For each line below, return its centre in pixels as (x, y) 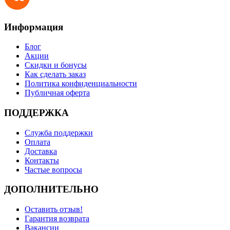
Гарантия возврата (57, 219)
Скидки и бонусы (56, 65)
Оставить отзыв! (54, 209)
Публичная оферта (57, 93)
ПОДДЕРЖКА (36, 113)
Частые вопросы (53, 169)
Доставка (41, 151)
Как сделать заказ (55, 74)
